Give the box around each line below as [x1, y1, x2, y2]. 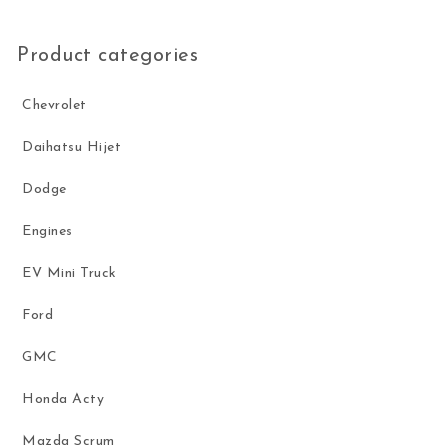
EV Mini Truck [22, 266, 117, 282]
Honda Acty [22, 392, 105, 408]
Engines [22, 224, 73, 240]
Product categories [17, 46, 199, 67]
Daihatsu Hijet [22, 140, 122, 156]
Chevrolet [22, 98, 87, 114]
